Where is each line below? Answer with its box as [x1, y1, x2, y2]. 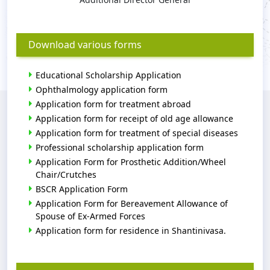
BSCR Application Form [36, 183, 128, 195]
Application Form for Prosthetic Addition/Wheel [36, 155, 226, 168]
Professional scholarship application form [36, 141, 204, 153]
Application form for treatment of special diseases [36, 127, 238, 139]
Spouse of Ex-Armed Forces [36, 210, 145, 222]
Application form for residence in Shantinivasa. [36, 224, 226, 236]
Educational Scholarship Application [36, 69, 181, 81]
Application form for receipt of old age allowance [36, 112, 233, 124]
